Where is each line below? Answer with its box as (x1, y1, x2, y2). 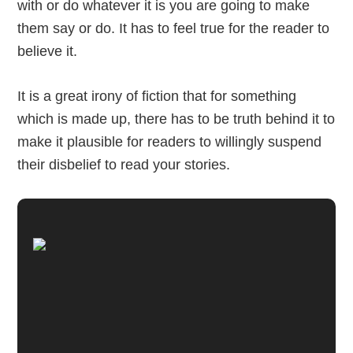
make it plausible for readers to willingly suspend (17, 133, 322, 150)
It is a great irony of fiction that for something (17, 87, 297, 104)
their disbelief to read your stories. (17, 156, 231, 173)
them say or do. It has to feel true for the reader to (17, 20, 330, 36)
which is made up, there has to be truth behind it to (17, 110, 336, 127)
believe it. (17, 43, 78, 59)
